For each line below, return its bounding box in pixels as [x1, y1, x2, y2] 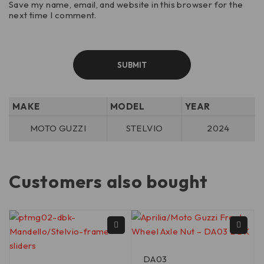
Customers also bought [9, 170, 208, 193]
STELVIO [126, 123, 163, 134]
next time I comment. [9, 9, 96, 21]
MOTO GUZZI [30, 123, 86, 134]
